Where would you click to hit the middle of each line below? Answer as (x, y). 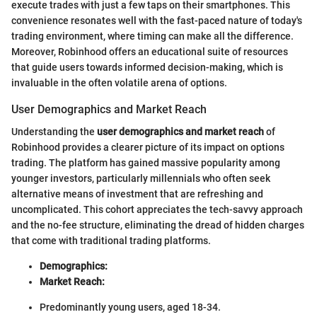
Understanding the (54, 132)
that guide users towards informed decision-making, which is (147, 67)
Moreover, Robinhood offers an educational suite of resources (150, 51)
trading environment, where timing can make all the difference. (152, 36)
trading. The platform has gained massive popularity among (146, 163)
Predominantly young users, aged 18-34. (130, 307)
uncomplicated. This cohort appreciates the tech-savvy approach (157, 209)
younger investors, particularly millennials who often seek (141, 178)
